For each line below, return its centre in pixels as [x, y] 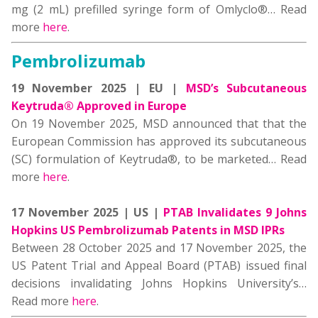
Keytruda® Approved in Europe [99, 106]
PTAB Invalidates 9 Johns [235, 212]
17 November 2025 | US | [87, 212]
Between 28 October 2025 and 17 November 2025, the [159, 248]
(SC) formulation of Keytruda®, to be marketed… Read [159, 159]
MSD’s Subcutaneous [246, 88]
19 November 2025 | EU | [99, 88]
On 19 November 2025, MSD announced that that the [159, 124]
